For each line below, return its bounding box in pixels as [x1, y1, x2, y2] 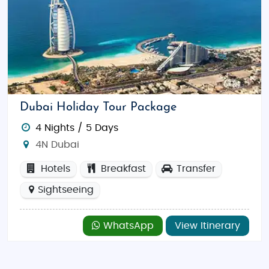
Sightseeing [37, 185, 94, 195]
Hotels [37, 164, 70, 174]
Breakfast [97, 164, 146, 174]
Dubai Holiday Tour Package [20, 101, 177, 113]
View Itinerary [175, 221, 240, 231]
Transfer [173, 164, 216, 174]
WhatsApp [100, 221, 154, 231]
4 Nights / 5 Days [35, 123, 118, 133]
